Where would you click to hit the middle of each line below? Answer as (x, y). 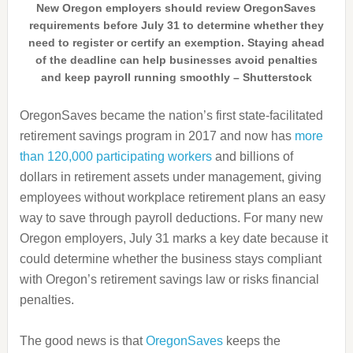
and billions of (252, 156)
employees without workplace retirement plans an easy (172, 197)
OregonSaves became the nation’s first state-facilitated (171, 115)
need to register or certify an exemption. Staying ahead (176, 43)
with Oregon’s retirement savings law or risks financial (169, 279)
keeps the (251, 341)
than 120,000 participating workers (115, 156)
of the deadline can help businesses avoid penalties (176, 60)
